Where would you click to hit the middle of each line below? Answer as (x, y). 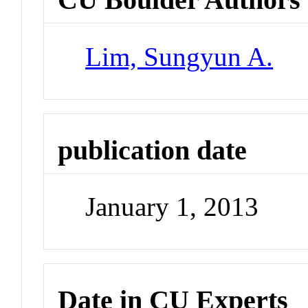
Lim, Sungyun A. (179, 56)
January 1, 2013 (172, 207)
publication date (153, 150)
